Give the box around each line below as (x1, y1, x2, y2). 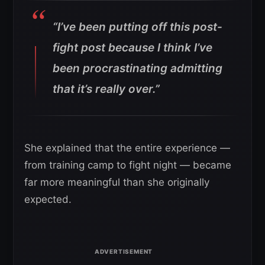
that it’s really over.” (53, 82, 160, 96)
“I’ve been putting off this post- (53, 20, 222, 34)
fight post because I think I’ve (53, 41, 212, 55)
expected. (24, 193, 72, 206)
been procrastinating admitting (53, 62, 222, 76)
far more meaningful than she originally (24, 176, 209, 189)
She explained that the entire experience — (24, 142, 230, 154)
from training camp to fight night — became (24, 159, 231, 172)
